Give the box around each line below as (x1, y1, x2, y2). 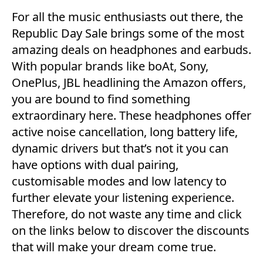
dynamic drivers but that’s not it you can (12, 140, 228, 156)
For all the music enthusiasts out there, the (12, 8, 243, 25)
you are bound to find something (12, 90, 190, 107)
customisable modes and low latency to (12, 173, 227, 189)
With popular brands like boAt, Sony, (12, 58, 208, 74)
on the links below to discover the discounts (12, 222, 249, 238)
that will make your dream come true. (12, 238, 216, 255)
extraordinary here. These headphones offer (12, 107, 251, 123)
